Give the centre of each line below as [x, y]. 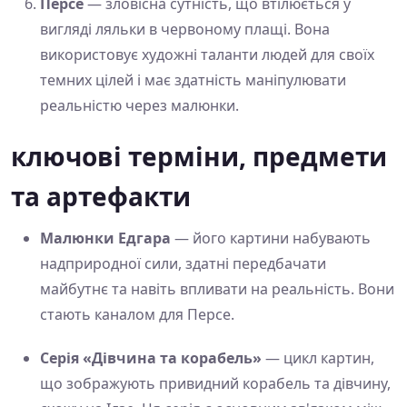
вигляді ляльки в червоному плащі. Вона [185, 30]
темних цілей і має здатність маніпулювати [193, 80]
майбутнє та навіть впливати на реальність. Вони [217, 289]
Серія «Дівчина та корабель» [151, 358]
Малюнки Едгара [105, 238]
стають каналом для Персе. [137, 315]
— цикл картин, [318, 358]
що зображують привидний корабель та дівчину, [215, 384]
